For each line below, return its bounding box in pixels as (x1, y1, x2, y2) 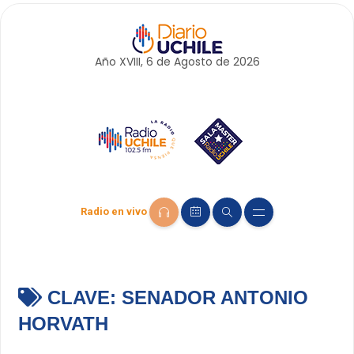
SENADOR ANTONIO (121, 287, 308, 309)
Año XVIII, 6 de (94, 54, 174, 70)
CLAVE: (41, 287, 122, 309)
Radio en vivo (81, 205, 147, 218)
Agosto (173, 54, 213, 70)
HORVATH (17, 313, 108, 335)
